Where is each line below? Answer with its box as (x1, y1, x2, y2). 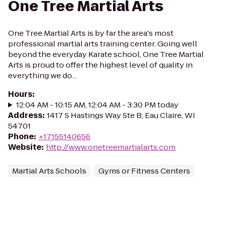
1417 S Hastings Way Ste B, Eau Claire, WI (47, 110, 195, 121)
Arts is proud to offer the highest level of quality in (8, 60, 193, 70)
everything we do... (8, 70, 77, 81)
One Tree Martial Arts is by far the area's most (8, 28, 174, 38)
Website (8, 142, 41, 152)
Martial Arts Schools (12, 165, 86, 176)
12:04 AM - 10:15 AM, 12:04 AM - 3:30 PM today (16, 99, 179, 110)
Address (8, 110, 42, 121)
